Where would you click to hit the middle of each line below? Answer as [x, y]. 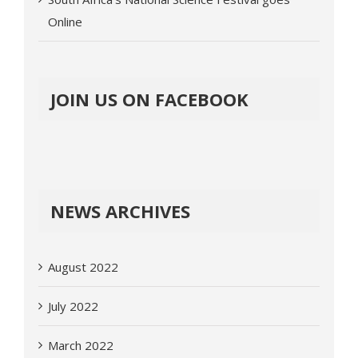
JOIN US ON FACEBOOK [149, 99]
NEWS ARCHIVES [120, 211]
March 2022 [81, 345]
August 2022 [83, 267]
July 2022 [73, 306]
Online [65, 22]
